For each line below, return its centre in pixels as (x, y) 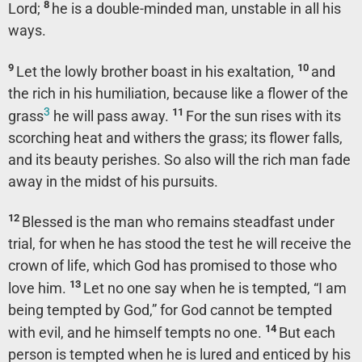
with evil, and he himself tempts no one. (137, 333)
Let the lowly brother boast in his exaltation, (157, 71)
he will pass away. (111, 116)
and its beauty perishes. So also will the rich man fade (179, 159)
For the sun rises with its (263, 116)
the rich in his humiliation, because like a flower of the (178, 93)
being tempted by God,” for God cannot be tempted (170, 310)
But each (307, 333)
